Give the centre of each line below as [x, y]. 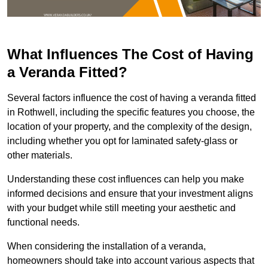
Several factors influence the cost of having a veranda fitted [132, 98]
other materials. [40, 155]
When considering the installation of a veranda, [106, 246]
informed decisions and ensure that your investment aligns [130, 193]
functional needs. [43, 222]
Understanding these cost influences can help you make [126, 179]
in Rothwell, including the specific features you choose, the [131, 112]
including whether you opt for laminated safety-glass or [122, 141]
